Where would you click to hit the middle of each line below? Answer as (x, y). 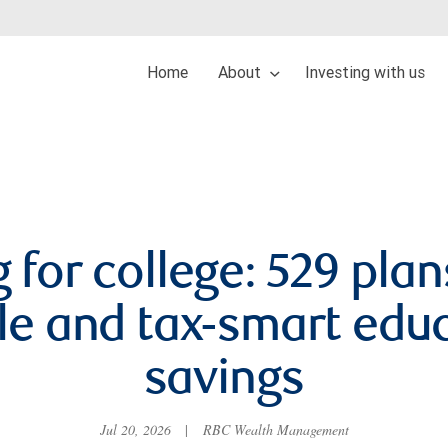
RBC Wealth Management (273, 430)
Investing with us (365, 72)
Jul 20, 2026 (137, 430)
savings (224, 382)
